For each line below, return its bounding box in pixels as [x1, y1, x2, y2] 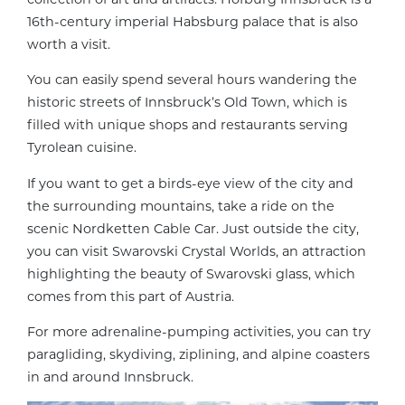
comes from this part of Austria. [27, 287, 234, 305]
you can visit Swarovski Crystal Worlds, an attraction [27, 242, 366, 259]
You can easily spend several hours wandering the [27, 71, 357, 89]
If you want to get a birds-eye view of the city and [27, 174, 353, 192]
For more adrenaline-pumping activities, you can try [27, 323, 371, 340]
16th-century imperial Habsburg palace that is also [27, 13, 358, 30]
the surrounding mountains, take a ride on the [27, 197, 334, 214]
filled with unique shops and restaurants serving [27, 117, 348, 134]
